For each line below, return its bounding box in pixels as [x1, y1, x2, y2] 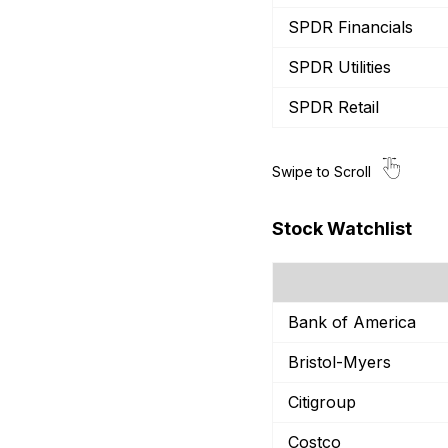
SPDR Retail [288, 97, 379, 117]
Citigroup [288, 392, 356, 412]
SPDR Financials [288, 17, 413, 37]
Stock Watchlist [272, 218, 412, 239]
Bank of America [288, 312, 416, 332]
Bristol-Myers [288, 352, 391, 372]
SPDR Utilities [288, 57, 391, 77]
